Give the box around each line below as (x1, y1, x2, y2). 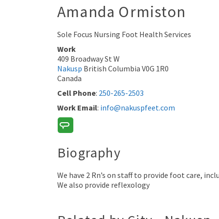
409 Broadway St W (57, 53, 120, 64)
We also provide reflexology (57, 179, 150, 190)
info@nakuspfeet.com (100, 102, 175, 112)
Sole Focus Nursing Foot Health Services (57, 29, 191, 39)
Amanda (57, 2, 115, 22)
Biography (57, 143, 121, 161)
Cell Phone (57, 88, 96, 98)
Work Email (57, 102, 97, 112)
